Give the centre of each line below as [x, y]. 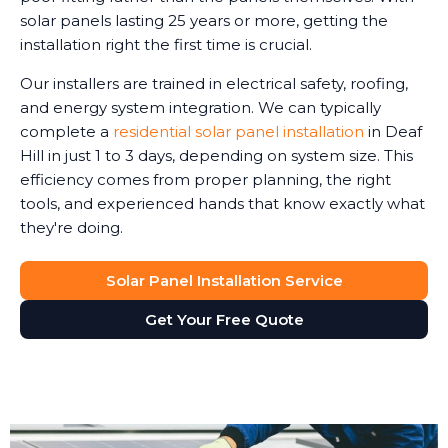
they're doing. [71, 228]
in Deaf [393, 132]
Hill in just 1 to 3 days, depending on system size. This [216, 156]
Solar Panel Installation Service [224, 281]
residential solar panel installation [238, 132]
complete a [66, 132]
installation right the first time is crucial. [166, 45]
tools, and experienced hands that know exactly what [222, 204]
